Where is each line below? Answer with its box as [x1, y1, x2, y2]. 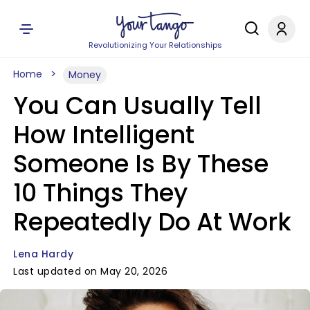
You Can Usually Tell [13, 89, 262, 122]
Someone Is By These [13, 147, 268, 181]
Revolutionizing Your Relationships [88, 39, 222, 51]
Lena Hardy [13, 247, 73, 261]
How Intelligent [13, 118, 194, 152]
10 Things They [13, 176, 188, 210]
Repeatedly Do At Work [13, 205, 291, 239]
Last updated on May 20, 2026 [13, 264, 167, 278]
